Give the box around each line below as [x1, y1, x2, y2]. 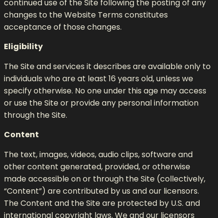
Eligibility [4, 40, 43, 52]
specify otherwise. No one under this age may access [4, 85, 206, 96]
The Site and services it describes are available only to [4, 60, 211, 72]
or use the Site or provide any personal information [4, 97, 199, 109]
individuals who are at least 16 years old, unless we [4, 73, 193, 84]
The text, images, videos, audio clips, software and [4, 148, 193, 160]
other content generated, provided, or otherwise [4, 161, 190, 172]
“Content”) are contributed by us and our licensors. [4, 185, 199, 197]
